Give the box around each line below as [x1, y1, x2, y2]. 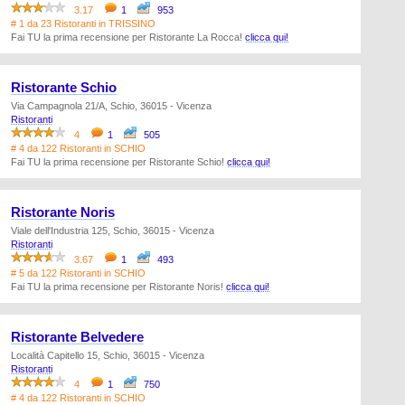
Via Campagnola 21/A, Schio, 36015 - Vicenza [11, 100, 212, 111]
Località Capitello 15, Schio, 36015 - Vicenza [11, 350, 204, 361]
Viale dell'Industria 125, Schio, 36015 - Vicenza [11, 225, 214, 236]
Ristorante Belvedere [11, 330, 144, 344]
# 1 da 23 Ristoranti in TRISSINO [11, 18, 155, 29]
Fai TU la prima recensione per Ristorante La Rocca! [11, 32, 245, 42]
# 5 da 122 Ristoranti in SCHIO [11, 268, 146, 278]
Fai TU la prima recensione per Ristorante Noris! [11, 281, 226, 292]
